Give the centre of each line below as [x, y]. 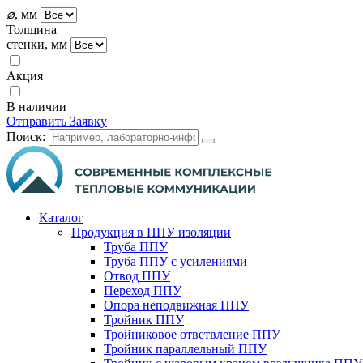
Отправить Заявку [57, 121]
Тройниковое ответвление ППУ [192, 334]
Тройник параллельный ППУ [185, 349]
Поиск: [26, 137]
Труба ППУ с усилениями [175, 261]
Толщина [32, 30]
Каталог [61, 218]
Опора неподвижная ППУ [176, 305]
